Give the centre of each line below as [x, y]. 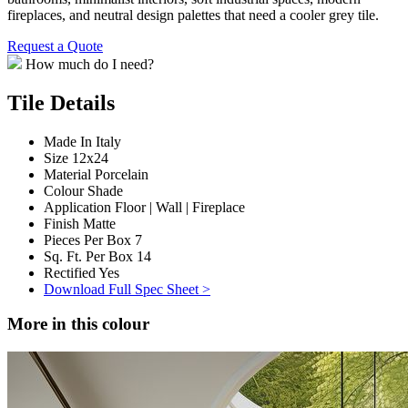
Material [67, 174]
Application [77, 207]
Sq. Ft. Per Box [88, 256]
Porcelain [122, 174]
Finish [61, 223]
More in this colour [78, 324]
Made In [68, 141]
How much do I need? [90, 64]
